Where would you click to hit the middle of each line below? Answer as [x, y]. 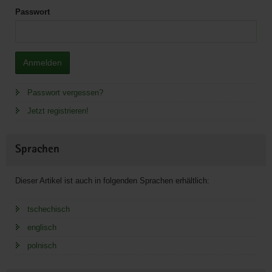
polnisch [42, 246]
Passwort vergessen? [65, 93]
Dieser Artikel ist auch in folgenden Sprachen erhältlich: [112, 181]
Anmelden [42, 63]
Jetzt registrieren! [58, 111]
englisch [42, 228]
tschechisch [49, 209]
